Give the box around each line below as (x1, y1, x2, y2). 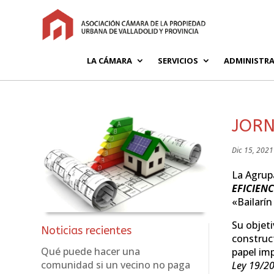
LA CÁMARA (87, 54, 132, 66)
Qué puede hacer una (41, 245, 141, 259)
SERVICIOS (158, 54, 198, 66)
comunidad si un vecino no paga (41, 258, 191, 272)
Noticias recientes (41, 224, 132, 238)
